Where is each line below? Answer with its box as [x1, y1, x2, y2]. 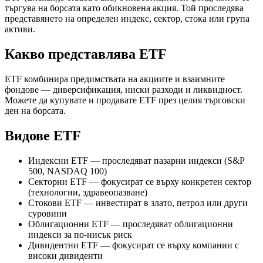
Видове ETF [5, 127, 81, 143]
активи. [5, 23, 35, 34]
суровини [28, 208, 67, 218]
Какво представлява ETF [5, 46, 167, 62]
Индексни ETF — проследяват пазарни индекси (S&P [28, 155, 244, 166]
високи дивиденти [28, 250, 103, 261]
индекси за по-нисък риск [28, 229, 132, 240]
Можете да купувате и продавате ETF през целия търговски [5, 95, 245, 105]
